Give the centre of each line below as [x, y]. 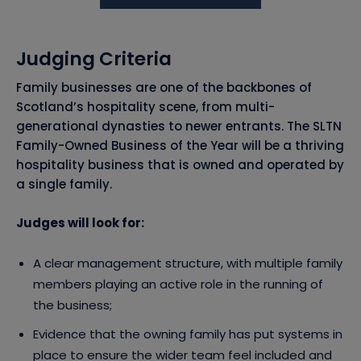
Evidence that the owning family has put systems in [188, 334]
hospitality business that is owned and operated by [180, 165]
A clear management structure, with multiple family [188, 263]
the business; [73, 305]
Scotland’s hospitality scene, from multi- [145, 107]
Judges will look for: [80, 223]
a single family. [64, 185]
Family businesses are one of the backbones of [164, 88]
